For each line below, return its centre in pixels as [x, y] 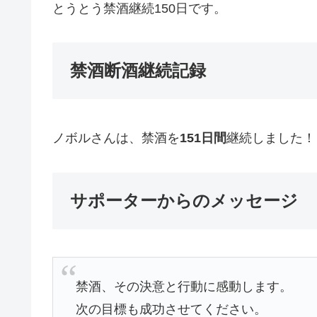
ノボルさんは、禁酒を [116, 138]
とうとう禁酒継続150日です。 [139, 8]
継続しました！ [271, 138]
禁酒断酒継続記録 [138, 71]
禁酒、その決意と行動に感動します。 [184, 286]
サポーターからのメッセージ [184, 200]
